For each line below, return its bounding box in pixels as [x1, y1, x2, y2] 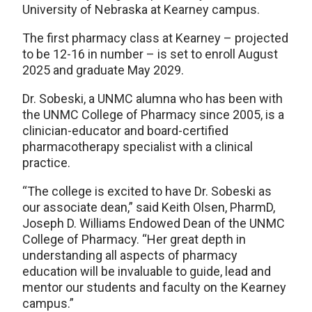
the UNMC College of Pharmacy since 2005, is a [22, 107, 284, 122]
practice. [22, 155, 70, 170]
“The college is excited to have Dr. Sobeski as [22, 183, 272, 198]
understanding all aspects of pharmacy [22, 247, 237, 263]
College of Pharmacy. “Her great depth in [22, 231, 246, 247]
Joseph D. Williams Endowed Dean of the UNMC [22, 215, 285, 231]
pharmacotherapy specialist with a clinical [22, 139, 253, 154]
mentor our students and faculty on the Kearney [22, 279, 286, 295]
